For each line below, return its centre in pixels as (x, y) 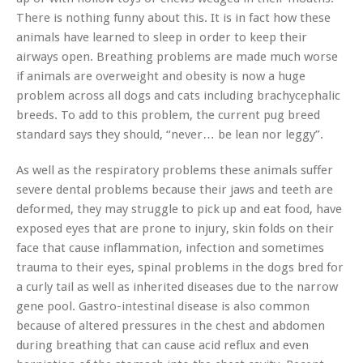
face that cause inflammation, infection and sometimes (170, 248)
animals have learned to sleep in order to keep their (162, 37)
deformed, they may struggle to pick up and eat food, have (179, 209)
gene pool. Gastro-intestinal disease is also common (163, 306)
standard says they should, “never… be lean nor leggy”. (170, 134)
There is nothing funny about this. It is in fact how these (173, 17)
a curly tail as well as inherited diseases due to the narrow (177, 286)
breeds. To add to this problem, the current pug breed (168, 115)
